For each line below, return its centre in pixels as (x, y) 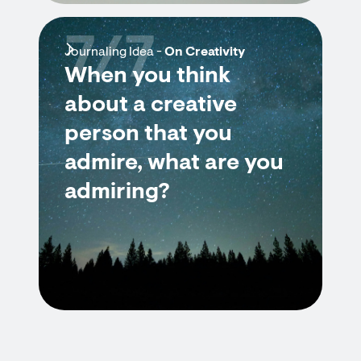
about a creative (151, 106)
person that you (148, 135)
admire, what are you (174, 164)
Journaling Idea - (114, 52)
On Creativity (205, 52)
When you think (147, 77)
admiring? (117, 193)
